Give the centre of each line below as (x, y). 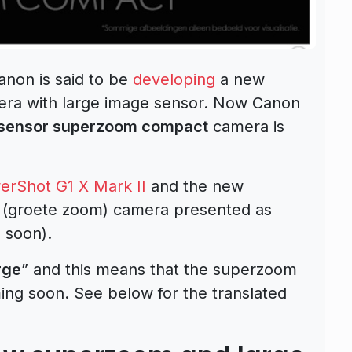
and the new (195, 186)
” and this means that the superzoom (159, 269)
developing (174, 79)
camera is (246, 126)
